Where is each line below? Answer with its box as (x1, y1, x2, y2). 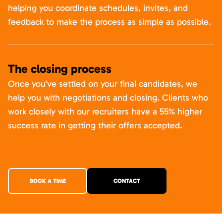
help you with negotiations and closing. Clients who (8, 92, 208, 103)
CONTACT (113, 177, 140, 184)
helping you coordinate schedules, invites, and (8, 2, 188, 13)
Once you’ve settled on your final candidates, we (8, 78, 197, 89)
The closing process (8, 61, 111, 76)
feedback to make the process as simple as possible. (8, 16, 211, 27)
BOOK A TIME (29, 177, 66, 184)
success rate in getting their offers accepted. (8, 120, 182, 131)
